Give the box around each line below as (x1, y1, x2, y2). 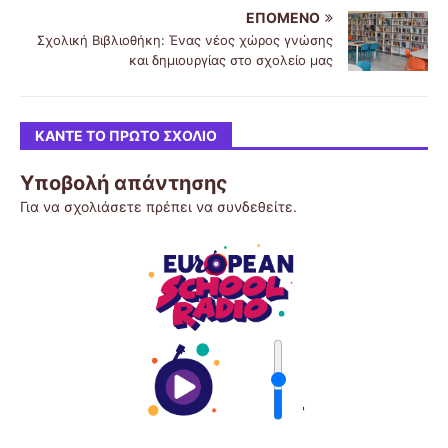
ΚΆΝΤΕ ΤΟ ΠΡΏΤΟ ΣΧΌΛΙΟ (35, 127, 217, 145)
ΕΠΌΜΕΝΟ (246, 9, 320, 27)
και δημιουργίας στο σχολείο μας (129, 52, 333, 69)
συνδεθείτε (217, 198, 293, 216)
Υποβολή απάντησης (20, 171, 228, 196)
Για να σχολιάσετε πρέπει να (20, 198, 217, 216)
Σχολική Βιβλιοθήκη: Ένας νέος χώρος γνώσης (37, 32, 333, 49)
